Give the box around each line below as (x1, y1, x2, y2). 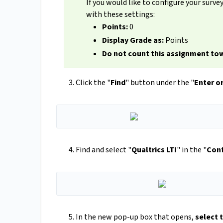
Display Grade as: (102, 35, 164, 46)
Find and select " (76, 144, 131, 156)
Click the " (76, 77, 111, 89)
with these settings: (86, 9, 155, 20)
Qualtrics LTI (131, 144, 177, 156)
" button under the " (125, 77, 194, 89)
